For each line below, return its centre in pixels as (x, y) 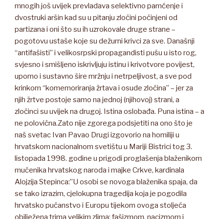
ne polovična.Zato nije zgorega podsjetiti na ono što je (104, 123)
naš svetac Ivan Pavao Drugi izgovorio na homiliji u (97, 135)
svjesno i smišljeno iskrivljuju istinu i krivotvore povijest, (105, 64)
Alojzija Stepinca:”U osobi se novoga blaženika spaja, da (106, 182)
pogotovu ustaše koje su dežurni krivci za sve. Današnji (105, 41)
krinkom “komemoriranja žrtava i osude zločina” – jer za (104, 88)
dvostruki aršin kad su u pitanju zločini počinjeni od (96, 17)
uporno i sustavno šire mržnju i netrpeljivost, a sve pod (103, 76)
